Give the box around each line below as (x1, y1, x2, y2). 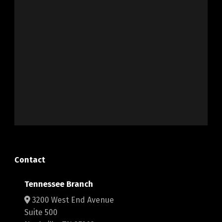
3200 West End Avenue (30, 195, 114, 205)
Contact (14, 155, 45, 165)
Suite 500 (24, 208, 57, 218)
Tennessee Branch (24, 179, 93, 189)
